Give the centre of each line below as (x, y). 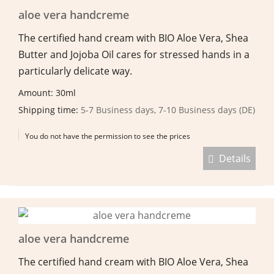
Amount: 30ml (48, 92)
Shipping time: (50, 109)
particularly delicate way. (75, 71)
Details (232, 158)
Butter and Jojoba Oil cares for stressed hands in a (134, 54)
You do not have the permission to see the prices (108, 136)
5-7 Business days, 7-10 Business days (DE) (168, 109)
